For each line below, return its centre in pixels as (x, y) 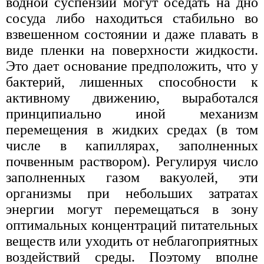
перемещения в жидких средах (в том (132, 129)
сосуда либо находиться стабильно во (132, 18)
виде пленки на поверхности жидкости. (132, 50)
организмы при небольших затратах (132, 193)
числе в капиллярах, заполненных (132, 145)
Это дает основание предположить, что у (132, 66)
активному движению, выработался (132, 98)
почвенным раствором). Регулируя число (132, 161)
